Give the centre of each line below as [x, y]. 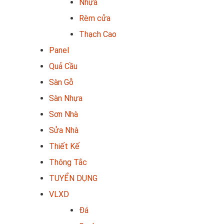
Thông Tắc [68, 162]
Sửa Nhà [64, 130]
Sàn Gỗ [61, 82]
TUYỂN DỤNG [73, 178]
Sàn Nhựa [66, 98]
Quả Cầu [63, 66]
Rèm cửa [95, 18]
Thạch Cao [98, 34]
